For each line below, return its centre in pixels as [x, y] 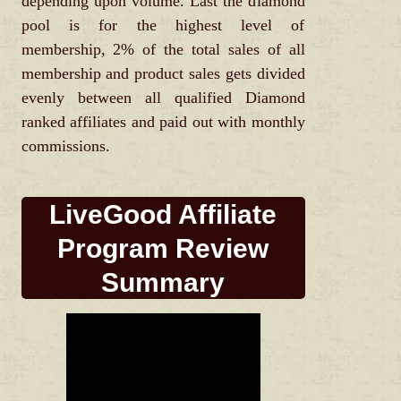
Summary [163, 283]
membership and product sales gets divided [163, 74]
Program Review [163, 249]
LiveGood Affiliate [163, 215]
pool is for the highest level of [163, 26]
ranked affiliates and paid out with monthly [163, 122]
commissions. [65, 146]
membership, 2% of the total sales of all [163, 50]
